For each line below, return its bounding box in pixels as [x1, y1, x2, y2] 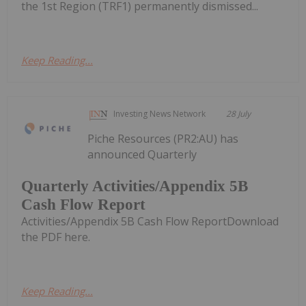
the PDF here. [21, 229, 90, 245]
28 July [226, 108, 251, 120]
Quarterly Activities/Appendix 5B [21, 177, 248, 195]
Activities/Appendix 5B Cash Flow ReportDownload [21, 213, 279, 229]
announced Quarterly [87, 147, 197, 163]
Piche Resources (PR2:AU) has [87, 131, 239, 147]
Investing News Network [113, 108, 206, 120]
